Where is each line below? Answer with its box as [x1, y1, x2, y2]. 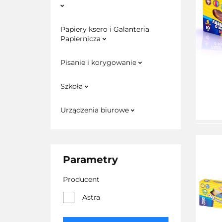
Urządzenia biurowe [60, 106, 131, 114]
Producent [63, 175, 100, 184]
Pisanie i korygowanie [60, 58, 138, 67]
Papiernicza [60, 34, 103, 43]
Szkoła [60, 82, 85, 91]
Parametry [63, 154, 118, 166]
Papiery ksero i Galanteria [60, 25, 149, 34]
